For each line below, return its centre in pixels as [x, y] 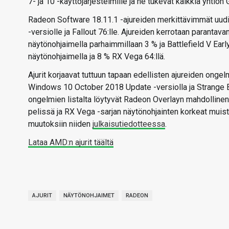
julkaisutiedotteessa [129, 124]
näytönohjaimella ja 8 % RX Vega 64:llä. [97, 56]
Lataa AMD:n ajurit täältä [71, 142]
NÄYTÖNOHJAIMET [89, 196]
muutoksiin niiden [60, 124]
